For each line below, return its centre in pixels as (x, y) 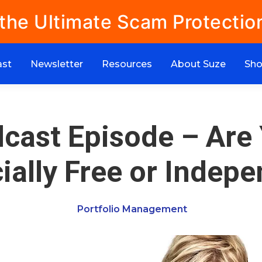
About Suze (198, 64)
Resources (127, 64)
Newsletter (57, 64)
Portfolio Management (132, 209)
